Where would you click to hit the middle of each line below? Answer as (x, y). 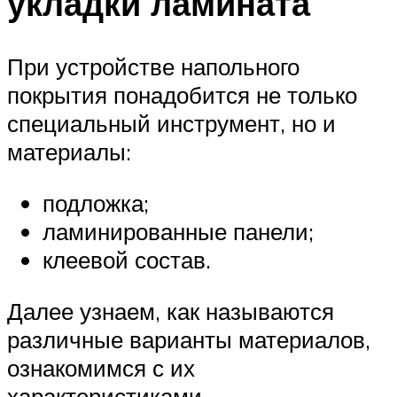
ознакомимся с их (101, 367)
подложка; (96, 203)
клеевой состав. (127, 260)
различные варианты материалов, (189, 339)
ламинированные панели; (178, 231)
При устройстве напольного (153, 67)
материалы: (69, 152)
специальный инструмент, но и (171, 124)
